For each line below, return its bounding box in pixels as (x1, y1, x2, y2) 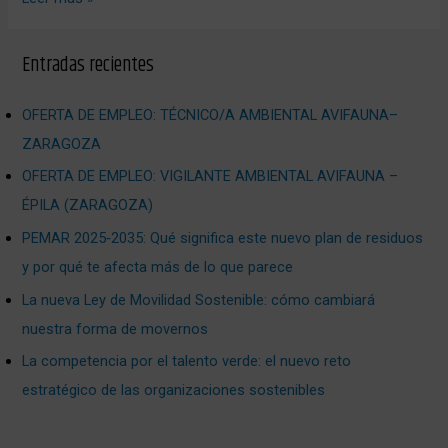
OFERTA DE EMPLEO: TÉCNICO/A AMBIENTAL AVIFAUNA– (22, 105, 399, 124)
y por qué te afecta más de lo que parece (22, 258, 294, 277)
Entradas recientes (22, 49, 155, 81)
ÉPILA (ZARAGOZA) (22, 196, 154, 215)
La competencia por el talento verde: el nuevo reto (22, 352, 352, 371)
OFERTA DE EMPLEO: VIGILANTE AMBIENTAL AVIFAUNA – (22, 167, 399, 186)
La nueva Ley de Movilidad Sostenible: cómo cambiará (22, 290, 376, 309)
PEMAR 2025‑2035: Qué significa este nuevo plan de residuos (22, 229, 424, 248)
